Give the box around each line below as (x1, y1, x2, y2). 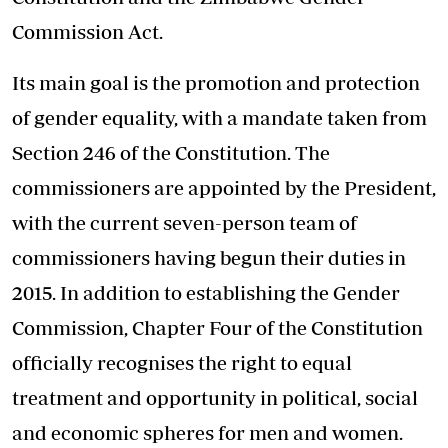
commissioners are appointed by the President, (12, 176, 436, 200)
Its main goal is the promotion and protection (12, 71, 420, 95)
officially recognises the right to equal (12, 351, 352, 375)
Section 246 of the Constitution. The (12, 141, 330, 165)
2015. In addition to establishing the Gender (12, 281, 400, 305)
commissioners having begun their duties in (12, 246, 406, 270)
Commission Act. (12, 20, 163, 44)
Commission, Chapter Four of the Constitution (12, 316, 423, 340)
